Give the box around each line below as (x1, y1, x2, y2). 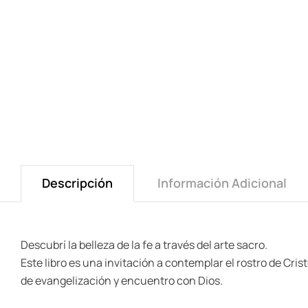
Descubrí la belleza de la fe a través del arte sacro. (21, 237, 267, 252)
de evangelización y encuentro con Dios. (21, 273, 223, 288)
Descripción (42, 175, 113, 191)
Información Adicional (157, 175, 287, 191)
